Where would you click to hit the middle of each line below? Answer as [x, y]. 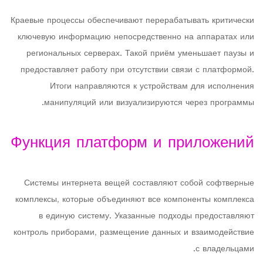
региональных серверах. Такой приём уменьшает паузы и [140, 54]
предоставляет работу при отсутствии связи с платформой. [137, 70]
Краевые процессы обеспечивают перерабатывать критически [132, 21]
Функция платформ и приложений [132, 144]
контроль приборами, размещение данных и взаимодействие [134, 233]
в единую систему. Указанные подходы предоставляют [146, 216]
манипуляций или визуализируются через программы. [149, 103]
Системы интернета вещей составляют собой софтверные [139, 183]
